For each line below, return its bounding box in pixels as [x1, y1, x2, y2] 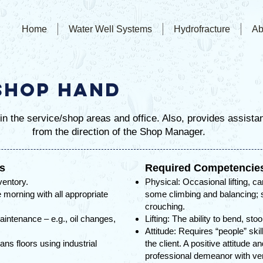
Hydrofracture [174, 24, 230, 34]
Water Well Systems [69, 24, 152, 34]
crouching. [145, 201, 185, 211]
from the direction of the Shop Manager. [32, 126, 205, 137]
